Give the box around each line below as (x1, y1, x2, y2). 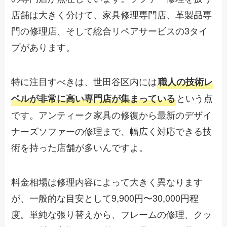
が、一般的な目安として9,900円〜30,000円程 (11, 191, 199, 204)
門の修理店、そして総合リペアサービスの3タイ (11, 24, 208, 37)
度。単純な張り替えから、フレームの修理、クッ (11, 207, 212, 220)
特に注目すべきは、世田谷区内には (11, 74, 158, 88)
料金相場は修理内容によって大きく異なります (11, 174, 203, 188)
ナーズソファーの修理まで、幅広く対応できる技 (11, 124, 212, 137)
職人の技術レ (158, 74, 213, 88)
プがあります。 (11, 40, 75, 54)
